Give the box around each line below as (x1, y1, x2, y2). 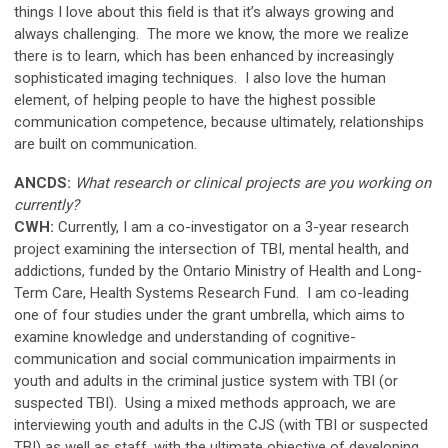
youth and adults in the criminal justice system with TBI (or (14, 372, 398, 391)
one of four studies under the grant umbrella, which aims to (14, 306, 405, 325)
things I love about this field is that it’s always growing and (14, 3, 394, 22)
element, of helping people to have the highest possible (14, 91, 376, 110)
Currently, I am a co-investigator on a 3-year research (54, 218, 409, 237)
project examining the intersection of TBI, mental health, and (14, 240, 409, 259)
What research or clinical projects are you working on (75, 174, 431, 193)
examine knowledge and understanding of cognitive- (14, 328, 356, 347)
